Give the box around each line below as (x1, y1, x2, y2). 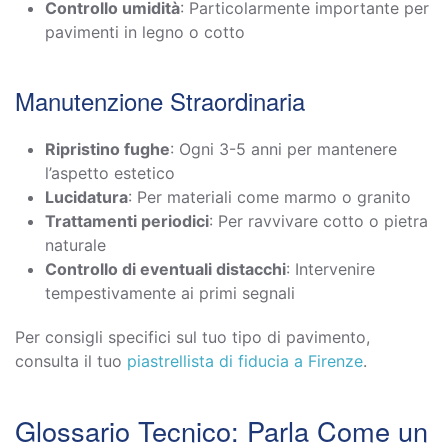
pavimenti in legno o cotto (45, 21, 245, 42)
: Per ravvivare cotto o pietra (209, 210, 428, 231)
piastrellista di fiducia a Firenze (127, 350, 363, 371)
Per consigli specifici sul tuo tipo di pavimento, (15, 326, 370, 347)
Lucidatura (45, 186, 128, 207)
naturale (45, 234, 106, 255)
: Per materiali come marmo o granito (128, 186, 411, 207)
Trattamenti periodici (45, 210, 209, 231)
